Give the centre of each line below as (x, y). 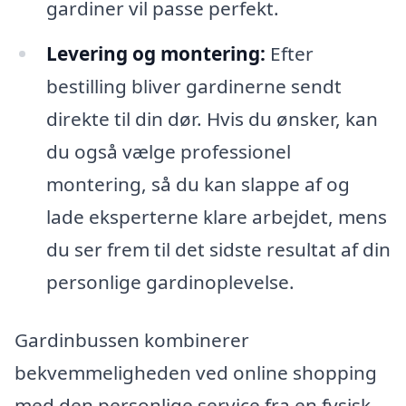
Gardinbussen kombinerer (132, 340)
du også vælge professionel (168, 152)
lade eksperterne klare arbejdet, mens (216, 217)
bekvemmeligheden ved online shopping (196, 373)
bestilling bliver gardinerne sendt (193, 87)
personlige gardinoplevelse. (170, 282)
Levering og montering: (155, 54)
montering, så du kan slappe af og (198, 184)
